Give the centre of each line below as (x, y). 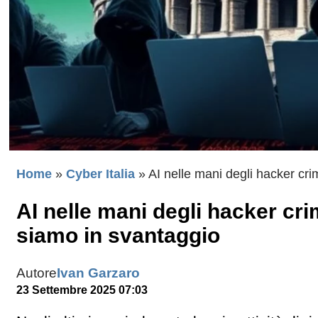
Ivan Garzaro (98, 273)
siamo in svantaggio (118, 235)
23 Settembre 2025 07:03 (82, 290)
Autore (37, 273)
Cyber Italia (100, 174)
